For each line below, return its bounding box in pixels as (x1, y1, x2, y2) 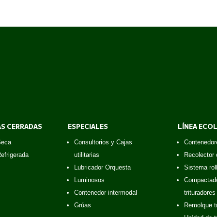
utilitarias (74, 151, 100, 159)
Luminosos (74, 176, 105, 184)
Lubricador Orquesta (74, 164, 131, 171)
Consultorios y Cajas (74, 139, 133, 146)
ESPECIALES (68, 121, 108, 131)
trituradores (184, 189, 216, 197)
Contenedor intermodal (74, 189, 138, 197)
